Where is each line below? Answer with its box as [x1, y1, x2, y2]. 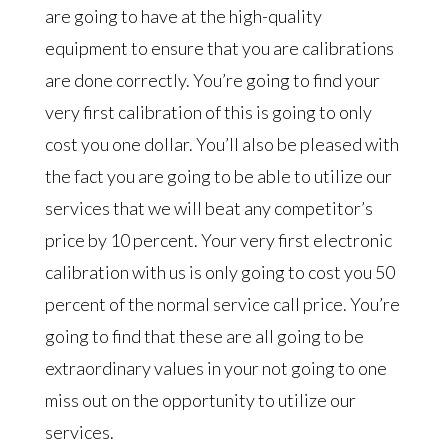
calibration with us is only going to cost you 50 [44, 261, 395, 283]
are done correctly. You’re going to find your [44, 69, 380, 91]
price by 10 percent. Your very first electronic [44, 229, 392, 251]
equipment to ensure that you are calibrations [44, 37, 394, 59]
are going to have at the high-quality [44, 5, 322, 27]
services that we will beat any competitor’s [44, 197, 373, 219]
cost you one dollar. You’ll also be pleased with [44, 133, 399, 155]
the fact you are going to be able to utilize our [44, 165, 392, 187]
